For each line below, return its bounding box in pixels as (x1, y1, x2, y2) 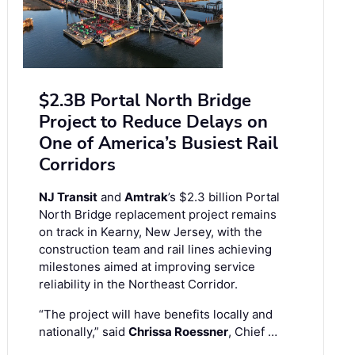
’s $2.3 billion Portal (168, 189, 280, 205)
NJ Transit (39, 189, 97, 205)
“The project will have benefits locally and (39, 307, 273, 323)
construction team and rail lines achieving (39, 242, 272, 258)
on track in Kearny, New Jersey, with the (39, 224, 262, 240)
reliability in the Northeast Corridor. (39, 277, 238, 292)
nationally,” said (39, 324, 128, 340)
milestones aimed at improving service (39, 259, 255, 275)
